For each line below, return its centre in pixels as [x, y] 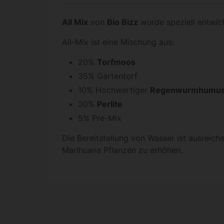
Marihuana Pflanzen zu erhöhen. [122, 150]
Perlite [110, 104]
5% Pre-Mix [100, 118]
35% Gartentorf [108, 76]
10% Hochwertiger [114, 90]
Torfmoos [116, 62]
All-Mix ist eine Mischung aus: [118, 42]
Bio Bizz [122, 22]
